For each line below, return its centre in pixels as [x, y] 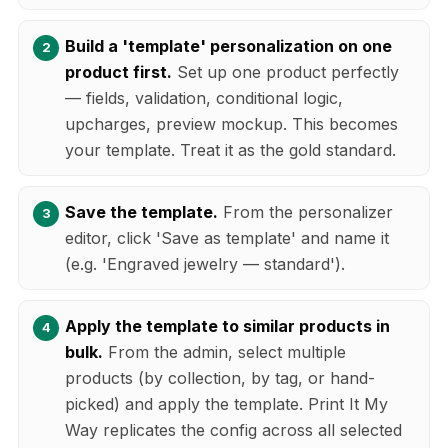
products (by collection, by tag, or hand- [220, 377]
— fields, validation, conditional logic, [204, 97]
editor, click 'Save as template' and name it [227, 237]
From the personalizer [305, 211]
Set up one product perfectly [285, 71]
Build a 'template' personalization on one [228, 45]
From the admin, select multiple [224, 351]
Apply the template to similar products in [227, 325]
